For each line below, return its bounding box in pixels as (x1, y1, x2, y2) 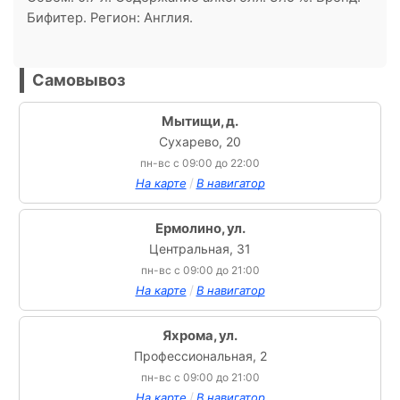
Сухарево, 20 (159, 134, 241, 149)
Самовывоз (32, 71, 125, 89)
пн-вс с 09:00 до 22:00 (140, 156, 260, 170)
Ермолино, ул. (154, 221, 246, 237)
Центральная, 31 (149, 241, 251, 256)
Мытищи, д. (162, 113, 238, 129)
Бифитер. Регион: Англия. (27, 10, 193, 27)
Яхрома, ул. (162, 328, 237, 344)
